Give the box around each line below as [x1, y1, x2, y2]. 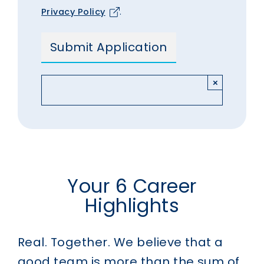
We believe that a [113, 233, 223, 250]
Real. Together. [17, 233, 111, 250]
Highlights [84, 192, 180, 219]
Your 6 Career [67, 172, 197, 199]
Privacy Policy [41, 5, 105, 18]
